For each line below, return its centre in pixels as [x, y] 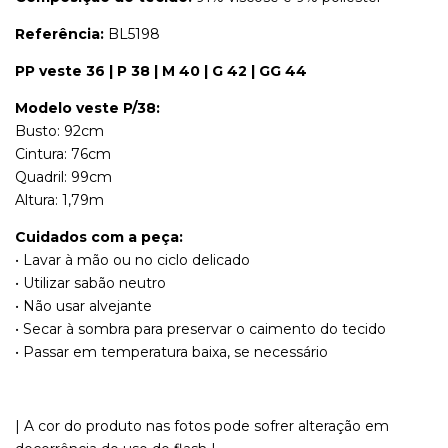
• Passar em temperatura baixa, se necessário [171, 351]
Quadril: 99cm [63, 176]
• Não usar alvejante [83, 305]
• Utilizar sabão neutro [90, 282]
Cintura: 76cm [63, 153]
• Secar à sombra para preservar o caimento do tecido [200, 328]
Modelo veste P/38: [87, 107]
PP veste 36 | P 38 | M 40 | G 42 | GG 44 [161, 70]
